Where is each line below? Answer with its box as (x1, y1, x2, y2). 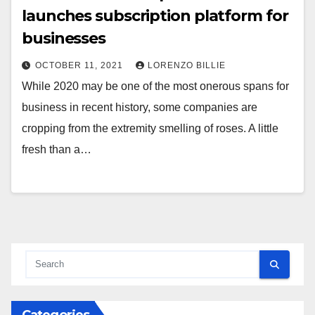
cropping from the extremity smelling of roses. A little (22, 122, 278, 135)
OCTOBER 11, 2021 (35, 60, 126, 71)
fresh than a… (22, 143, 91, 156)
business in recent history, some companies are (22, 101, 257, 114)
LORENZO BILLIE (148, 60, 226, 71)
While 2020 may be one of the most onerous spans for (22, 80, 289, 93)
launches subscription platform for (22, 6, 288, 26)
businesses (22, 29, 105, 49)
